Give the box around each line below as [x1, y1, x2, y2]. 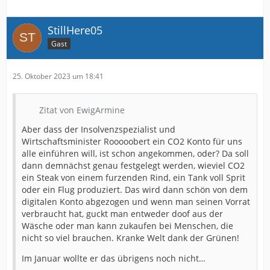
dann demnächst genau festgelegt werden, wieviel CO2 [22, 159, 245, 171]
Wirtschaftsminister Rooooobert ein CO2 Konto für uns [22, 135, 242, 147]
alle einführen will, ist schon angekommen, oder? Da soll [22, 147, 249, 159]
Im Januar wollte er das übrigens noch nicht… [22, 252, 206, 264]
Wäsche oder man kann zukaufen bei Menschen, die [22, 219, 233, 231]
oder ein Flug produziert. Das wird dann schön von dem [22, 183, 248, 195]
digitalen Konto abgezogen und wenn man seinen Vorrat [22, 195, 250, 207]
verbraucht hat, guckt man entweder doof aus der [22, 207, 223, 219]
